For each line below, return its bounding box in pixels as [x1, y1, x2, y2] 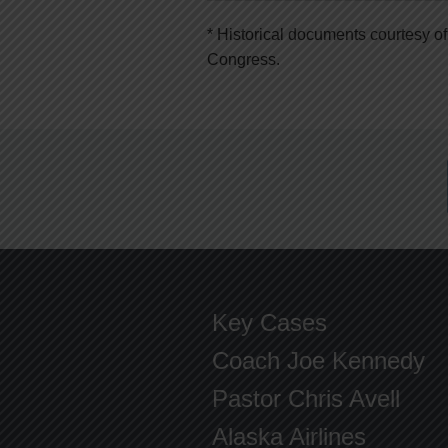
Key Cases [212, 309, 327, 336]
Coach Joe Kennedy [212, 347, 425, 374]
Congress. [207, 51, 280, 68]
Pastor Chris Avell [212, 385, 400, 412]
